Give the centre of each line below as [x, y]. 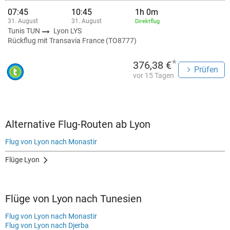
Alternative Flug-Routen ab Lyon [78, 124]
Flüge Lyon [22, 160]
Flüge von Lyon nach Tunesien [73, 199]
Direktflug [147, 21]
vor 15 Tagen [154, 75]
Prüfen [206, 70]
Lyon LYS [68, 31]
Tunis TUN [25, 31]
